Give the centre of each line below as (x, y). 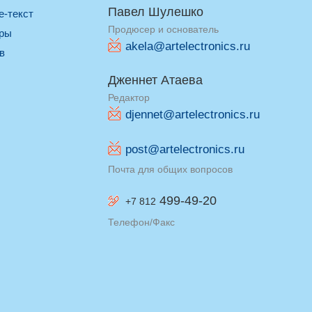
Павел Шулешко (156, 12)
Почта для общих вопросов (170, 169)
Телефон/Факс (141, 222)
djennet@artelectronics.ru (193, 115)
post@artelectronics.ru (185, 149)
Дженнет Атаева (155, 80)
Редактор (129, 97)
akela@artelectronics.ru (188, 46)
